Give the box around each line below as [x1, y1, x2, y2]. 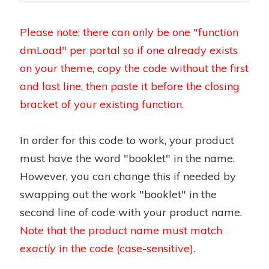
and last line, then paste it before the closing [20, 79, 240, 93]
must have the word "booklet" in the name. [20, 151, 235, 165]
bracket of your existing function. [20, 97, 184, 111]
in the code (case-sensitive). [56, 241, 195, 255]
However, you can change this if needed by [20, 169, 236, 183]
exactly [20, 241, 56, 255]
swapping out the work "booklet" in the [20, 187, 217, 201]
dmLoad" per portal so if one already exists [20, 43, 238, 57]
